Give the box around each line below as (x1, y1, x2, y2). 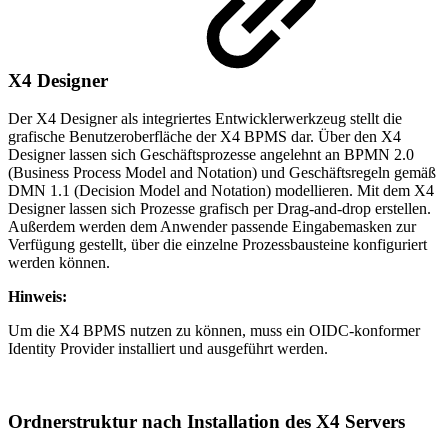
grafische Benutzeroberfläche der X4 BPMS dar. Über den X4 (8, 128, 401, 146)
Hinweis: (8, 288, 67, 306)
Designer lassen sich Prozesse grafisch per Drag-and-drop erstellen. (8, 200, 431, 218)
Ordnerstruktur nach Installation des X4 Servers (8, 410, 405, 432)
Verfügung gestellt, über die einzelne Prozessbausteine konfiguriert (8, 236, 427, 254)
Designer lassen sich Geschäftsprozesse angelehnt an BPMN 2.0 (8, 146, 414, 164)
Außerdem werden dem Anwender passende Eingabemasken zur (8, 218, 416, 236)
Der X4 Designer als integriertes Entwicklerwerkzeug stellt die (8, 110, 402, 128)
